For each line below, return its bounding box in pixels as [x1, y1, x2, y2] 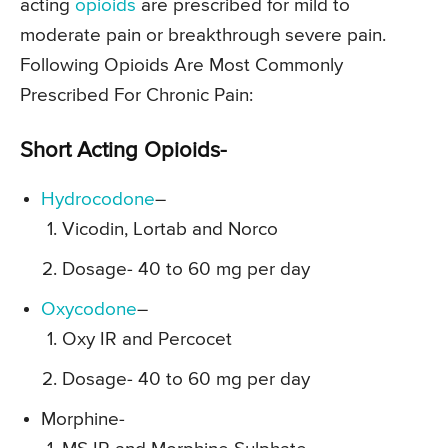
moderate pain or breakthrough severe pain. [20, 26, 386, 46]
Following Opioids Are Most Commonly [20, 56, 343, 76]
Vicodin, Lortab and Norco [62, 220, 278, 240]
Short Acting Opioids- [20, 140, 227, 163]
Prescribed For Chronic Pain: [20, 86, 253, 106]
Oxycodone [41, 300, 137, 320]
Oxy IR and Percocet [62, 330, 232, 350]
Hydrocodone [41, 190, 155, 210]
